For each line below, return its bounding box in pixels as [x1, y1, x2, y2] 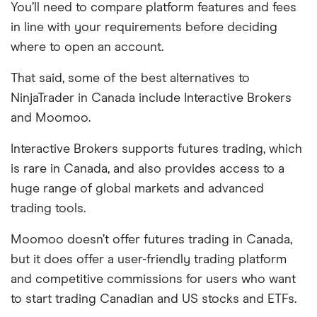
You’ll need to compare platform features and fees [11, 1, 296, 15]
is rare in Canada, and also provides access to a [11, 163, 284, 176]
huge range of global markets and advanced [11, 183, 264, 196]
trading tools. [11, 202, 86, 216]
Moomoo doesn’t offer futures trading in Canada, [11, 234, 292, 247]
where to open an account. [11, 41, 163, 54]
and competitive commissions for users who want [11, 273, 296, 287]
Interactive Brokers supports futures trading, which [11, 143, 302, 156]
